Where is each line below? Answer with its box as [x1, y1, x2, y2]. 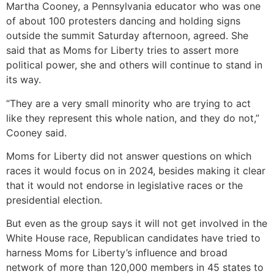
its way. [6, 73, 41, 86]
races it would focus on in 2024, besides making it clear [6, 164, 265, 177]
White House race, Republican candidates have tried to [6, 232, 261, 245]
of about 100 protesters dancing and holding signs [6, 15, 240, 28]
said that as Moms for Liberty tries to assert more [6, 44, 239, 57]
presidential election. [6, 193, 102, 206]
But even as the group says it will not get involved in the [6, 217, 267, 230]
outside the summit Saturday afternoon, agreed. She [6, 29, 248, 42]
